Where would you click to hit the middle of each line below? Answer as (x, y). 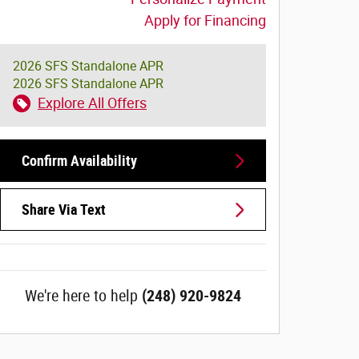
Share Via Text (64, 210)
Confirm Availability (79, 161)
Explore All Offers (92, 103)
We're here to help (81, 296)
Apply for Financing (205, 20)
